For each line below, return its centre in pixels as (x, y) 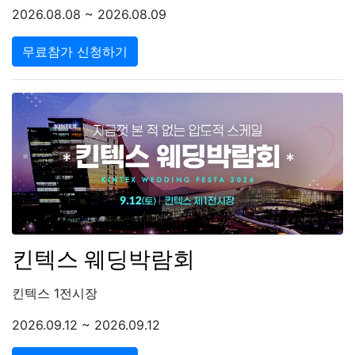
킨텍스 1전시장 (55, 294)
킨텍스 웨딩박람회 (103, 260)
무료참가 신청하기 (75, 52)
